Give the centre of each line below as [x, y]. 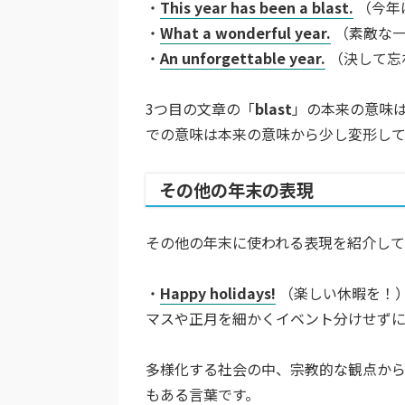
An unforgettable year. [243, 57]
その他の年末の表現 [236, 189]
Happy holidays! [218, 292]
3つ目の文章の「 [200, 108]
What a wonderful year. [245, 32]
